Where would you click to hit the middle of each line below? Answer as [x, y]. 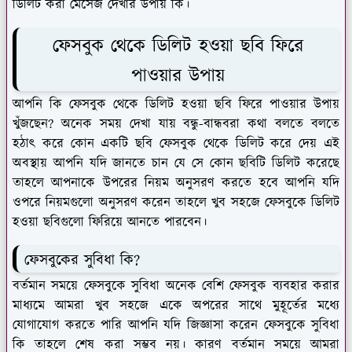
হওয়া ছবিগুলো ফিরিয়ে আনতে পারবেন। [110, 223]
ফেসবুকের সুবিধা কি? [82, 261]
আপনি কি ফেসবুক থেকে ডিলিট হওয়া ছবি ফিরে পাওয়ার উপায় [176, 105]
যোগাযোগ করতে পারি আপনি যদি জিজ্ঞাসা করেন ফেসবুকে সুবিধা [176, 325]
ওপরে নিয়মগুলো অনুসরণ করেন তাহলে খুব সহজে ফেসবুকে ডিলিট [176, 203]
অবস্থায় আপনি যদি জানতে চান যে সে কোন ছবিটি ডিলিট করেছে [176, 164]
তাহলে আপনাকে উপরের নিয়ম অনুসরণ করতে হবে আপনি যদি [176, 183]
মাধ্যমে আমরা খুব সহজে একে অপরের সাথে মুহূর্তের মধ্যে [176, 305]
